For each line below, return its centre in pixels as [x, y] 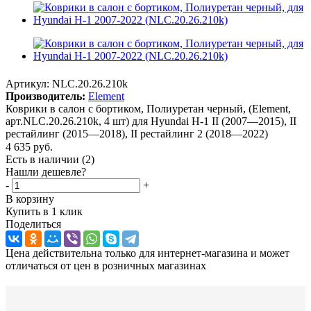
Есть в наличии [44, 160]
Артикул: [27, 83]
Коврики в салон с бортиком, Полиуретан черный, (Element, [148, 108]
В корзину [30, 199]
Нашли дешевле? [46, 172]
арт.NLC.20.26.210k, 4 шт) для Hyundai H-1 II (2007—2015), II [151, 121]
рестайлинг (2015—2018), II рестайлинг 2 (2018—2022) [137, 133]
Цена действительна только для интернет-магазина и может [148, 253]
